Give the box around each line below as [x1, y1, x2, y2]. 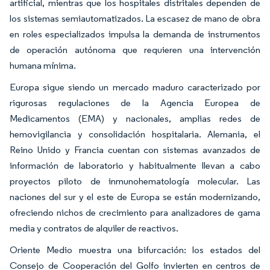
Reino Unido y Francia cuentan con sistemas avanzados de [10, 143, 260, 155]
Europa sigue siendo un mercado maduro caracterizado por [10, 81, 260, 93]
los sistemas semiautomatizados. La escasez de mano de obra [10, 12, 260, 24]
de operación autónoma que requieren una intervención [10, 43, 260, 55]
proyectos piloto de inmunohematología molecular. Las [10, 175, 260, 187]
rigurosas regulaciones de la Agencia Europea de [10, 96, 260, 108]
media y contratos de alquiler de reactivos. [10, 222, 178, 234]
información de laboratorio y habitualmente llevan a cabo [10, 159, 260, 171]
